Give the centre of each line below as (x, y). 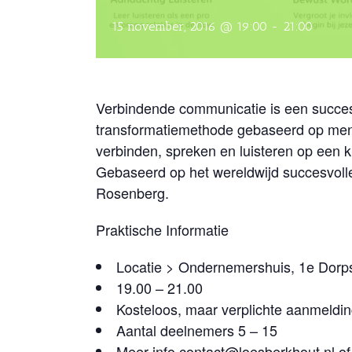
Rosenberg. (132, 193)
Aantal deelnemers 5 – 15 (197, 330)
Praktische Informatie (162, 230)
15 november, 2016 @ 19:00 (189, 27)
